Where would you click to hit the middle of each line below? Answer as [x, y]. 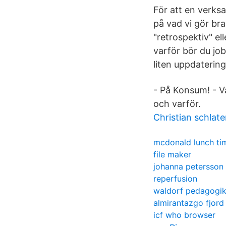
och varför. [177, 104]
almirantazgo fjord [189, 203]
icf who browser [184, 215]
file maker [172, 154]
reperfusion [175, 179]
